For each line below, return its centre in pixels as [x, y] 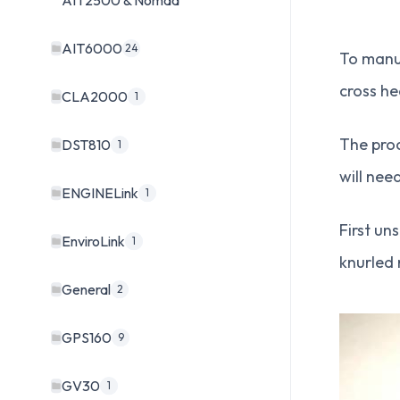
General [86, 290]
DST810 [86, 145]
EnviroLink [93, 242]
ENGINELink [100, 193]
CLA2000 [95, 97]
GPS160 [87, 338]
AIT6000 [92, 49]
